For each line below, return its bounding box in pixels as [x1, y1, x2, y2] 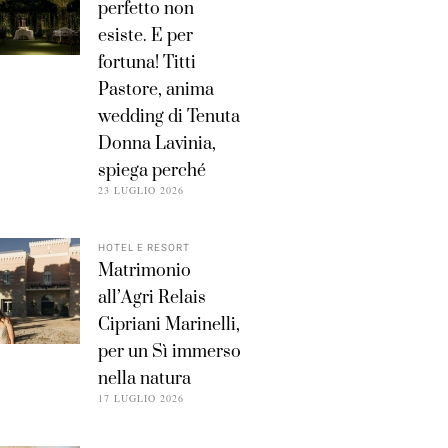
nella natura [98, 367, 191, 390]
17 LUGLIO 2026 [98, 390, 184, 405]
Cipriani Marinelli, [98, 313, 240, 336]
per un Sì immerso [98, 340, 241, 363]
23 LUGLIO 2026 [98, 182, 184, 197]
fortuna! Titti [98, 51, 196, 74]
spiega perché [98, 159, 206, 182]
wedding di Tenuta [98, 105, 240, 128]
